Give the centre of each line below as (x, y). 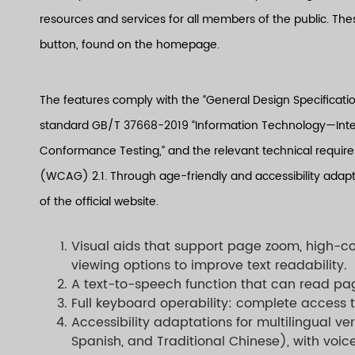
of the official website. (99, 202)
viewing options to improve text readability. (209, 265)
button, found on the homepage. (130, 45)
